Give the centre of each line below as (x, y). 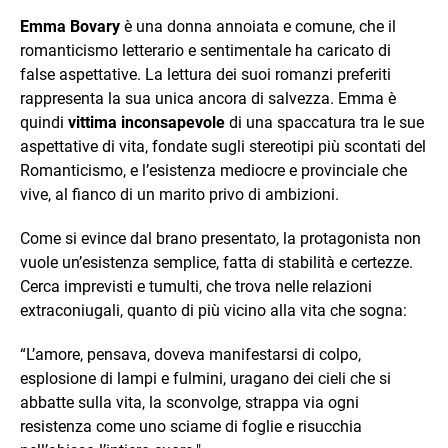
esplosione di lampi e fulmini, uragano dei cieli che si (205, 379)
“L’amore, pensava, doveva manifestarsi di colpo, (190, 355)
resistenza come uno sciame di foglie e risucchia (191, 427)
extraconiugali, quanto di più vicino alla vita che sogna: (213, 311)
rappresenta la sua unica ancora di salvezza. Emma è (208, 99)
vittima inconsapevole (146, 123)
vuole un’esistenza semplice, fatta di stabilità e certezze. (216, 263)
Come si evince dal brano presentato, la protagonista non (220, 239)
